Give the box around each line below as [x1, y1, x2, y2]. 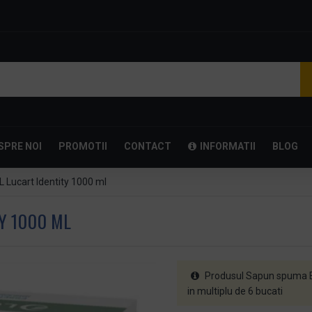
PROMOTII [58, 140, 107, 152]
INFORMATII [200, 140, 256, 152]
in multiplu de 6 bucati [187, 286, 283, 297]
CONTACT [124, 140, 171, 152]
